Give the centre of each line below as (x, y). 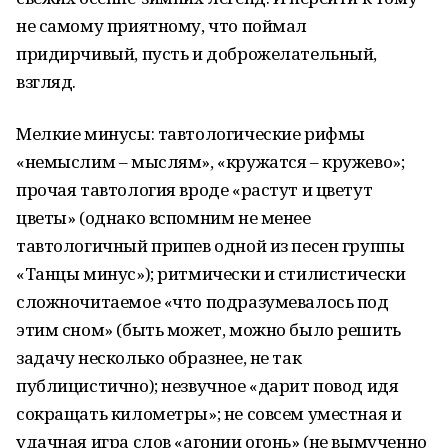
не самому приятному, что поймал (161, 25)
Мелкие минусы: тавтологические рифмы (190, 133)
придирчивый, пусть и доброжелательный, (197, 53)
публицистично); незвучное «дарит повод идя (207, 385)
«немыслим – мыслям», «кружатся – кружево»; (210, 161)
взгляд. (46, 81)
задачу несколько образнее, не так (159, 357)
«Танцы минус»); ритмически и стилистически (211, 273)
